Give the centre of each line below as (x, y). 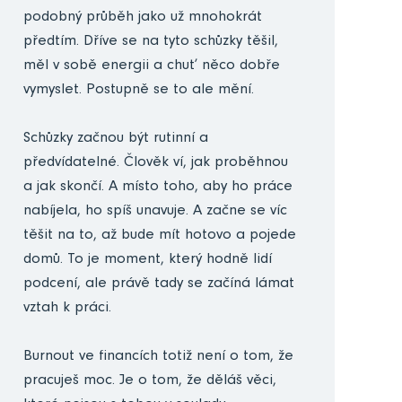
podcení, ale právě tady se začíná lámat (158, 284)
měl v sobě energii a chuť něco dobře (151, 66)
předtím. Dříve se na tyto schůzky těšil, (150, 42)
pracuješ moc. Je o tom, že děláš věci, (149, 381)
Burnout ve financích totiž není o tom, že (158, 357)
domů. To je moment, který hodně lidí (147, 260)
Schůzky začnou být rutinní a (115, 139)
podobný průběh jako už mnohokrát (142, 18)
